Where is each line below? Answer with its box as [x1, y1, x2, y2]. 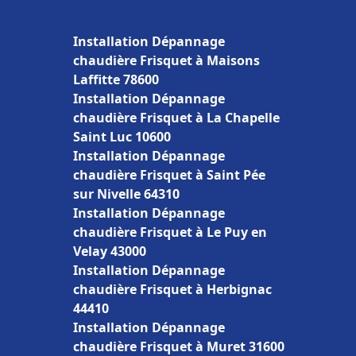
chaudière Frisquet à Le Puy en [73, 223, 267, 241]
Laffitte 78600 [73, 71, 159, 88]
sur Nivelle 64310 [73, 185, 180, 203]
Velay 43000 [73, 242, 146, 260]
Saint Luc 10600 [73, 128, 171, 145]
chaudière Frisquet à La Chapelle [73, 109, 280, 126]
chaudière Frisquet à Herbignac [73, 281, 272, 298]
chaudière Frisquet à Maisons [73, 52, 260, 69]
